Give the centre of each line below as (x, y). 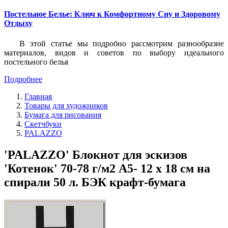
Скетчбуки (43, 124)
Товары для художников (66, 105)
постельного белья (36, 62)
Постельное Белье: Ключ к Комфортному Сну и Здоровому (112, 14)
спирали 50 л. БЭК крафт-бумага (95, 182)
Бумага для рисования (63, 115)
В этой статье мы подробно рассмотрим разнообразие (122, 43)
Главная (38, 96)
